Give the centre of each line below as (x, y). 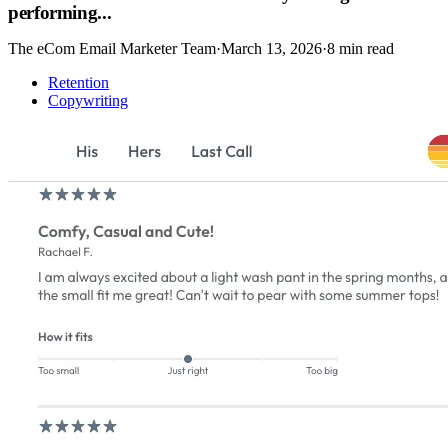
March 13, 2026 (271, 49)
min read (364, 49)
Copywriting (88, 101)
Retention (78, 83)
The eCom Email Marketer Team (112, 49)
